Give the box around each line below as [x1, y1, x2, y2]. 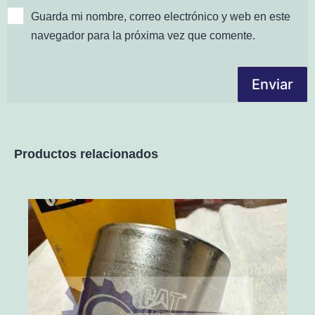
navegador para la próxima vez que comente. [30, 30, 255, 42]
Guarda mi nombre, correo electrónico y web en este [30, 11, 290, 23]
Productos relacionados [14, 147, 158, 162]
